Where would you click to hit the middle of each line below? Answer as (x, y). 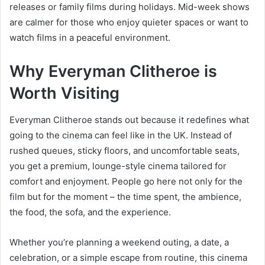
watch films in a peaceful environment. (90, 38)
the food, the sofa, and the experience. (90, 212)
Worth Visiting (64, 93)
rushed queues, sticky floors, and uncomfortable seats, (125, 150)
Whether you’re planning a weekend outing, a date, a (119, 242)
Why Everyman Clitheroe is (113, 72)
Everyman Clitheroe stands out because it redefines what (129, 119)
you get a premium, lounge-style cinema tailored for (118, 166)
